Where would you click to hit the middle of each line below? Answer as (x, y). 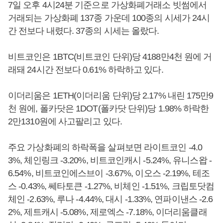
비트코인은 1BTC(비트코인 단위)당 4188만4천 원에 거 (110, 57)
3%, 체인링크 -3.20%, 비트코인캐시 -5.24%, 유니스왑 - (110, 161)
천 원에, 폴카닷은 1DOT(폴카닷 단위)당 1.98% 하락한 (109, 109)
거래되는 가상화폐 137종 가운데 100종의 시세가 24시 (109, 18)
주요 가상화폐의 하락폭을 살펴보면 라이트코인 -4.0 (105, 148)
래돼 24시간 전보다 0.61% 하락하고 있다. (86, 70)
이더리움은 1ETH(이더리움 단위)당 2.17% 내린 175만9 (111, 96)
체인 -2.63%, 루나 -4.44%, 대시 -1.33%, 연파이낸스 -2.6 (111, 199)
